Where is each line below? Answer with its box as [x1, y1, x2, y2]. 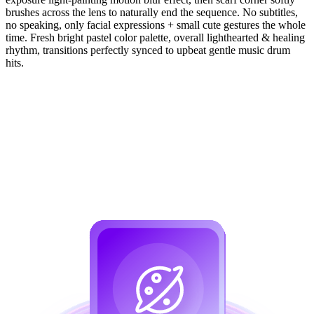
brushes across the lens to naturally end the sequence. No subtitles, [6, 6, 298, 18]
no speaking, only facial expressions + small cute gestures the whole [6, 18, 306, 31]
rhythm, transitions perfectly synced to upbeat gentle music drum [6, 43, 290, 56]
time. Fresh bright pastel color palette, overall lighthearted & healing [6, 31, 305, 43]
